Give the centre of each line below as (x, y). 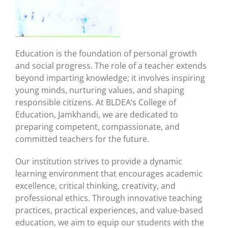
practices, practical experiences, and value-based (109, 210)
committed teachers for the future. (82, 139)
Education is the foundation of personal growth (106, 53)
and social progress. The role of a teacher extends (111, 65)
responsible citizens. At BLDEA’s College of (96, 102)
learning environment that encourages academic (109, 173)
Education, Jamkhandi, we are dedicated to (97, 114)
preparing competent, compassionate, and (97, 126)
